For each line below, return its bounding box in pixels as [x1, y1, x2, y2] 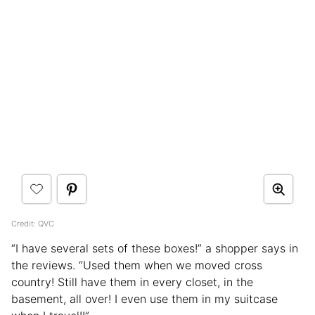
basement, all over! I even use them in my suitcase [11, 291, 278, 306]
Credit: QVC [11, 218, 54, 229]
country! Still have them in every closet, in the [11, 274, 253, 289]
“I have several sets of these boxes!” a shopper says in [11, 240, 298, 255]
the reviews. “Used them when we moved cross [11, 257, 262, 272]
